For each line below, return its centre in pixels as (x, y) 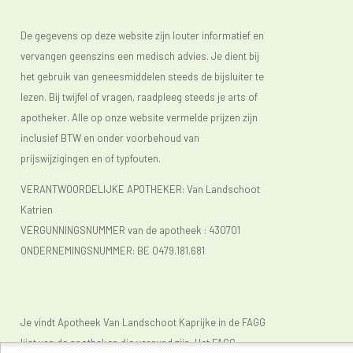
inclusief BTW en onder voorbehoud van (110, 137)
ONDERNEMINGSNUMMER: (79, 250)
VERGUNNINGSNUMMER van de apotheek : (115, 230)
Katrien (37, 209)
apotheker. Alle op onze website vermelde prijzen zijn (139, 117)
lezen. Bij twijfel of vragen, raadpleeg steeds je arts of (139, 97)
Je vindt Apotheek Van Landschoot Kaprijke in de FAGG (143, 322)
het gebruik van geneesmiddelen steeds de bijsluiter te (142, 76)
